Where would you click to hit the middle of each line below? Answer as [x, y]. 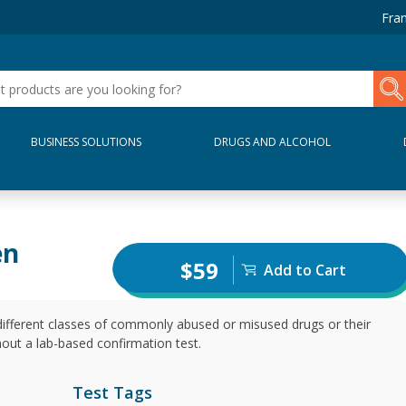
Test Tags [112, 392]
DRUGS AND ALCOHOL [272, 142]
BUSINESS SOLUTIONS [87, 142]
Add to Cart [304, 270]
